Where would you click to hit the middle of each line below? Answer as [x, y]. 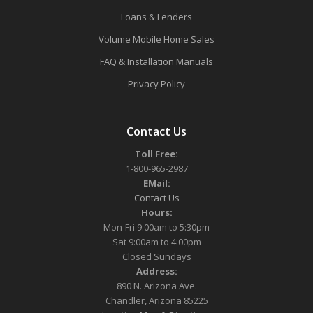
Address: [156, 271]
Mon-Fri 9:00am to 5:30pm [156, 227]
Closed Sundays [156, 256]
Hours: [156, 212]
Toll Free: [156, 153]
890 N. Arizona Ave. [156, 285]
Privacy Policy [156, 83]
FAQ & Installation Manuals [156, 61]
